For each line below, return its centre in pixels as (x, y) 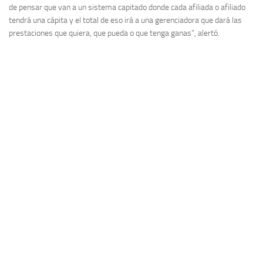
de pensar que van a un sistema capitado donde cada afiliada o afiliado (127, 7)
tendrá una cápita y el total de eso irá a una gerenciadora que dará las (125, 20)
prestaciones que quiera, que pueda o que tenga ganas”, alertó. (114, 33)
